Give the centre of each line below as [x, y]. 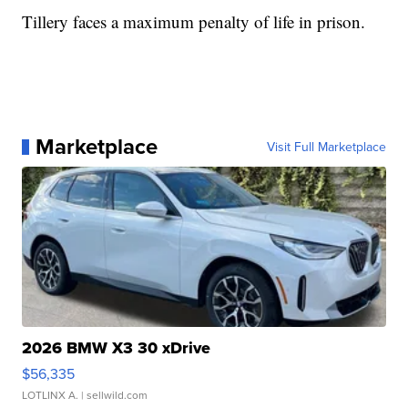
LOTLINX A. [51, 395]
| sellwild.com [113, 395]
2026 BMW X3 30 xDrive [117, 348]
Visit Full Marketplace [326, 147]
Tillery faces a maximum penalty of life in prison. [194, 22]
